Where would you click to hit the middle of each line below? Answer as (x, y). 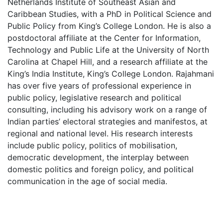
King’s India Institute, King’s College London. (92, 74)
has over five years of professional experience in (99, 86)
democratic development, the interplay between (98, 157)
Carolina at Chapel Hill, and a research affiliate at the (108, 62)
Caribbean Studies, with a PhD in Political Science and (110, 14)
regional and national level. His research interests (100, 133)
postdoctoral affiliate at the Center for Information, (104, 38)
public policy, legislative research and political (94, 98)
